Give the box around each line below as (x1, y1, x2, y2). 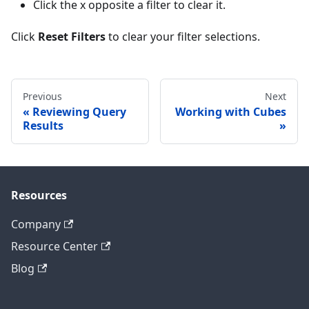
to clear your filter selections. (106, 28, 260, 44)
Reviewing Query (32, 103, 126, 119)
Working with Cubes (175, 103, 286, 119)
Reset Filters (38, 28, 106, 44)
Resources (11, 188, 67, 203)
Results (23, 117, 63, 133)
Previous (23, 89, 62, 103)
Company (11, 217, 61, 232)
